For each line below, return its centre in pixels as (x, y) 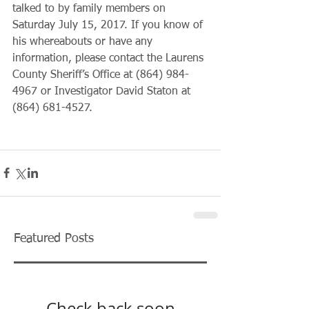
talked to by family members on (91, 9)
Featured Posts (54, 238)
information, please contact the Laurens (110, 58)
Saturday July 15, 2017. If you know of (109, 25)
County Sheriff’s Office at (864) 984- (101, 75)
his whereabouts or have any (84, 42)
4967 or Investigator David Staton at (103, 91)
